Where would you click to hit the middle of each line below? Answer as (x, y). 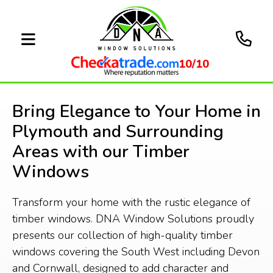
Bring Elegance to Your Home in (136, 112)
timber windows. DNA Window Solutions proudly (133, 219)
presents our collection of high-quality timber (122, 235)
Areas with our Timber (101, 152)
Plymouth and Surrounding (118, 132)
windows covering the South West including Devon (136, 252)
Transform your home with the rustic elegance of (131, 202)
